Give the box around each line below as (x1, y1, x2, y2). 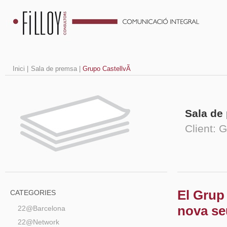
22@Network (18, 218, 59, 226)
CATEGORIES (10, 188, 56, 197)
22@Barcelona (18, 204, 65, 212)
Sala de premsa (31, 65, 77, 72)
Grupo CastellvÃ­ (83, 65, 131, 72)
